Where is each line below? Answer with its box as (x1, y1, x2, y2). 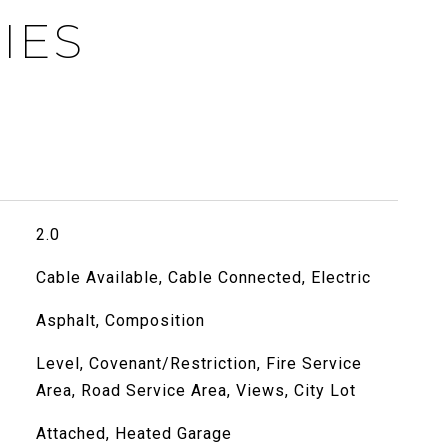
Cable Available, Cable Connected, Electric (35, 268, 371, 287)
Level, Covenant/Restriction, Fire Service (35, 354, 362, 373)
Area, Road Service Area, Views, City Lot (35, 381, 356, 400)
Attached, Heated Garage (35, 424, 232, 443)
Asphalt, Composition (35, 311, 205, 330)
